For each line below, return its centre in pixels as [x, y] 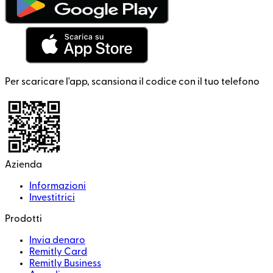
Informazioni [58, 186]
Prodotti [23, 219]
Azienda [23, 165]
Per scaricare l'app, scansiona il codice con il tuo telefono [132, 82]
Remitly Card [58, 252]
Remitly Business [65, 264]
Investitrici [52, 198]
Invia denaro [57, 240]
